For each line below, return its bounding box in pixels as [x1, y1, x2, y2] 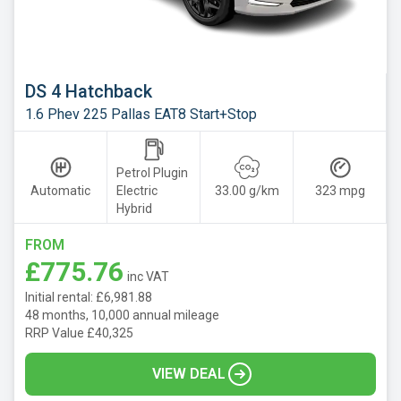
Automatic [30, 183, 90, 198]
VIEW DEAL [152, 364, 226, 382]
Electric [116, 183, 158, 198]
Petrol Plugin [116, 165, 188, 180]
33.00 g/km [214, 183, 279, 198]
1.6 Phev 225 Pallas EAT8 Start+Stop [25, 105, 257, 123]
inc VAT [127, 269, 169, 284]
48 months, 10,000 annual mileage [25, 307, 219, 322]
